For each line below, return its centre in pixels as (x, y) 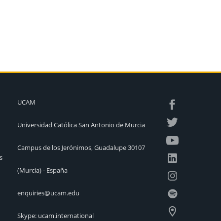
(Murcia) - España (42, 170)
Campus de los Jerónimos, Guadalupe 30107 (81, 147)
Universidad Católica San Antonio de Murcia (81, 125)
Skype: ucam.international (55, 215)
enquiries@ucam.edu (48, 193)
